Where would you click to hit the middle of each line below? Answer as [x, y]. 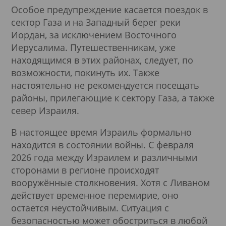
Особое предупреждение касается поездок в [109, 9]
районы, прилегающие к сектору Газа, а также [113, 98]
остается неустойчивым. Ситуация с [90, 208]
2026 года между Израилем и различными [104, 157]
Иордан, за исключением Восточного [94, 35]
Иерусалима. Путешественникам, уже [93, 47]
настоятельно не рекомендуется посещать [105, 85]
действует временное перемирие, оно [95, 195]
